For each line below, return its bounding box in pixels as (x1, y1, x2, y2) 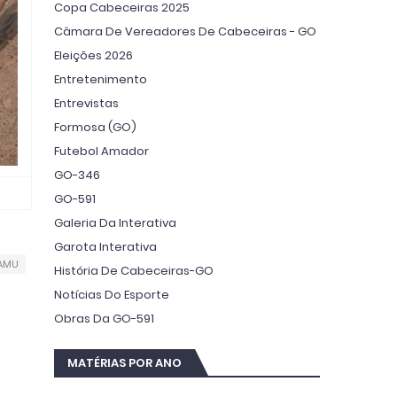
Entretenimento (54, 70, 147, 88)
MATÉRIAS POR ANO (67, 354, 182, 371)
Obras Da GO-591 (54, 309, 154, 327)
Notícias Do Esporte (54, 285, 169, 303)
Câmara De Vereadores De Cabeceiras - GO (54, 22, 316, 40)
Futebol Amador (54, 142, 149, 160)
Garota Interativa (54, 237, 157, 255)
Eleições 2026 (54, 46, 133, 64)
